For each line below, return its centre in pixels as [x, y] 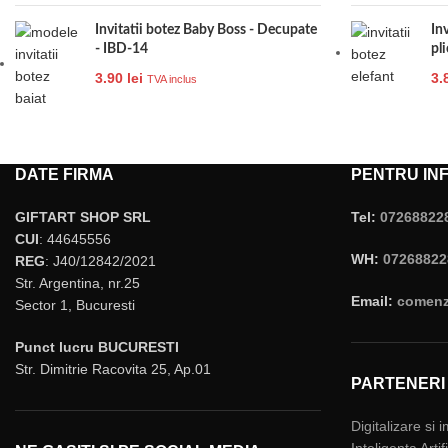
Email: [374, 300]
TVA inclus [172, 78]
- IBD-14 [121, 48]
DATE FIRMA [64, 174]
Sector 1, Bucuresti [75, 304]
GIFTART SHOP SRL [83, 216]
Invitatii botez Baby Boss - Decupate [206, 29]
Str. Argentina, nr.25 [77, 282]
